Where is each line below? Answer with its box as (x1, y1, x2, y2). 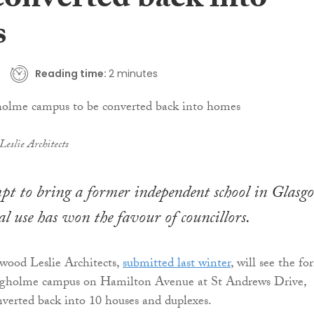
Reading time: (34, 66, 107, 81)
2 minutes (108, 66, 158, 81)
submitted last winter (123, 254, 231, 276)
